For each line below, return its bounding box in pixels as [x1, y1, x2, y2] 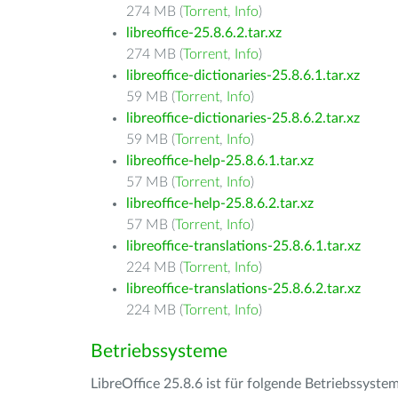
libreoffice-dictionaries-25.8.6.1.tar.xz [126, 68, 360, 83]
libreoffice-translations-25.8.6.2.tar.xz [126, 282, 361, 296]
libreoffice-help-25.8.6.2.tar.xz [126, 196, 314, 211]
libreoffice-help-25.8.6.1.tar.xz [126, 154, 314, 168]
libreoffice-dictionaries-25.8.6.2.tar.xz [126, 111, 360, 125]
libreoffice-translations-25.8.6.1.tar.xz [126, 239, 361, 253]
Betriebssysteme [91, 342, 227, 361]
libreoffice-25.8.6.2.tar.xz [126, 26, 282, 40]
